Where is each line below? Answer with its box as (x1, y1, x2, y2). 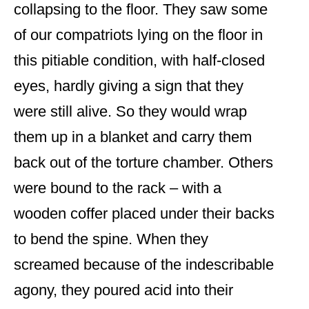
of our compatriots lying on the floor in (14, 26, 263, 44)
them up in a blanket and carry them (14, 128, 252, 146)
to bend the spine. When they (14, 230, 208, 248)
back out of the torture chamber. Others (14, 154, 273, 172)
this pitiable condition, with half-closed (14, 52, 265, 70)
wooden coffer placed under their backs (14, 205, 275, 223)
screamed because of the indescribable (14, 256, 274, 274)
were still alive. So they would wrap (14, 103, 247, 121)
